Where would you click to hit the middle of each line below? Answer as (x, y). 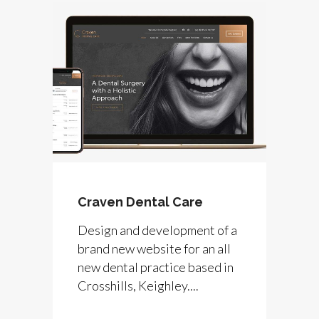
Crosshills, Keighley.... (138, 285)
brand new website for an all (154, 248)
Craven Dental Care (140, 202)
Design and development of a (157, 230)
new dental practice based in (156, 267)
